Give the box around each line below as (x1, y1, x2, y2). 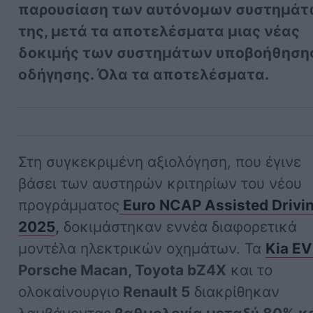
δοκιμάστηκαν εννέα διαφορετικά (59, 217, 298, 235)
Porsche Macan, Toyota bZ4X (18, 261, 227, 279)
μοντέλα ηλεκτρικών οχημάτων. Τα (18, 239, 266, 257)
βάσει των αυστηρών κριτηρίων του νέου (18, 174, 303, 192)
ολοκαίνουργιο (18, 282, 120, 300)
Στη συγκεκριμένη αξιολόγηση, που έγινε (18, 152, 302, 170)
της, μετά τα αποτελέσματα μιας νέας (18, 22, 300, 40)
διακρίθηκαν (190, 282, 280, 300)
